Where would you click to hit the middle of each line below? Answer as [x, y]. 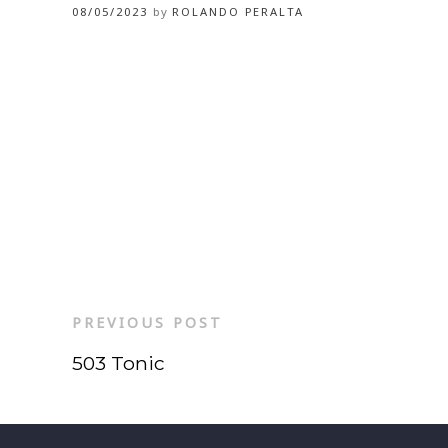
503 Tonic [118, 363]
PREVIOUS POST [147, 322]
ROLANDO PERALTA [238, 11]
